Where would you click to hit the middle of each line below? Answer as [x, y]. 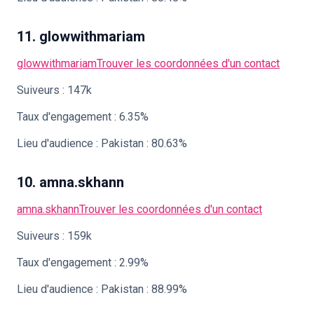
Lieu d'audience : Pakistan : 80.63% [102, 143]
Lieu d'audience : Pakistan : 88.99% [102, 289]
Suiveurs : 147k [54, 90]
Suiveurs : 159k [54, 236]
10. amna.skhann [70, 182]
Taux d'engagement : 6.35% [83, 117]
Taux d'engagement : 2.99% [83, 262]
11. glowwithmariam [81, 36]
